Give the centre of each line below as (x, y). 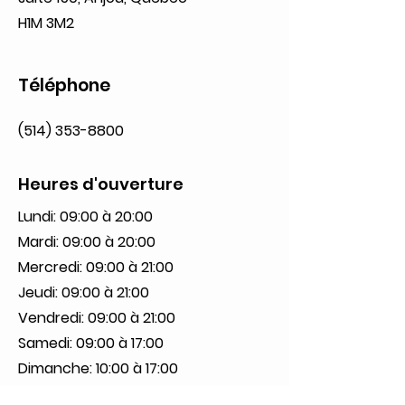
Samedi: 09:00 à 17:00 (91, 343)
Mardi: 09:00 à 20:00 (87, 241)
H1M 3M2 (46, 23)
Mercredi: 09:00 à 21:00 (96, 267)
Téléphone (64, 85)
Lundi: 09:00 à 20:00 (85, 216)
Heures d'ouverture (101, 184)
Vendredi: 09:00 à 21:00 (97, 317)
